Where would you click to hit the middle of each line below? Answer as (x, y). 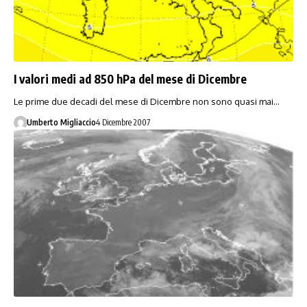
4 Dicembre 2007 (123, 122)
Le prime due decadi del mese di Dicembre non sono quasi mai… (147, 101)
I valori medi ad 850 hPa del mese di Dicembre (130, 78)
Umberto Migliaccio (61, 122)
